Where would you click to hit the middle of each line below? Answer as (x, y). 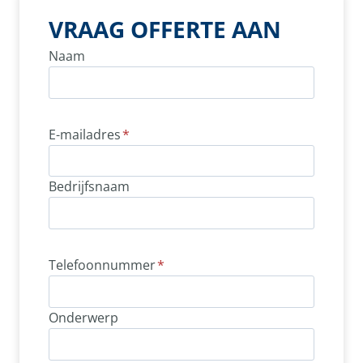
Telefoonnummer (102, 265)
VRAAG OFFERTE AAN (165, 29)
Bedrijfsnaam (89, 187)
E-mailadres (85, 134)
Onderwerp (83, 317)
